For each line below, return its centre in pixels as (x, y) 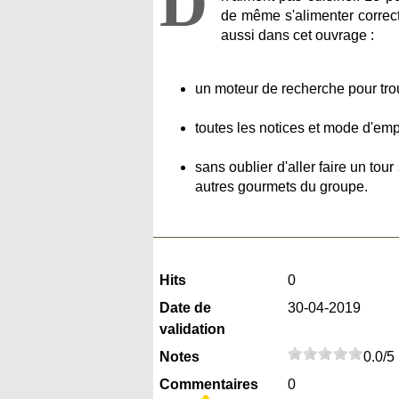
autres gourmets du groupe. (281, 187)
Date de (185, 308)
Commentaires (209, 385)
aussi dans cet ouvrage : (297, 36)
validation (192, 330)
